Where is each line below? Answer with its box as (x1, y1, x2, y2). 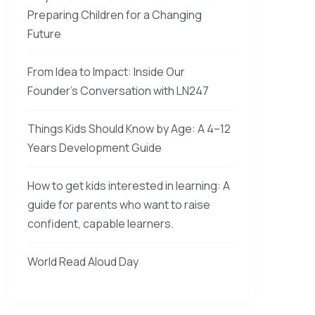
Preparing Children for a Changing (27, 7, 202, 22)
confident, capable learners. (27, 216, 176, 231)
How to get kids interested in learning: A (27, 178, 230, 193)
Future (27, 26, 61, 41)
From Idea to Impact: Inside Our (27, 64, 185, 79)
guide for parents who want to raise (27, 197, 210, 212)
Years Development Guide (27, 140, 162, 155)
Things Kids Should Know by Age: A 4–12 (27, 121, 231, 136)
